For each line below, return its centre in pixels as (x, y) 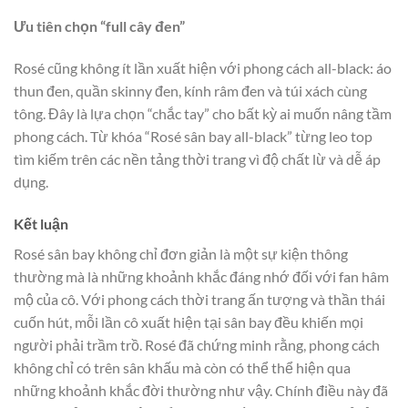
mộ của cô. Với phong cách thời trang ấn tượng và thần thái (199, 299)
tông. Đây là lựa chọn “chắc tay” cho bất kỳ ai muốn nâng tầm (203, 114)
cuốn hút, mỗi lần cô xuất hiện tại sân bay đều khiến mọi (189, 321)
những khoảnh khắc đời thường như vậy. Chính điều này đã (201, 390)
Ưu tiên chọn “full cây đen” (101, 26)
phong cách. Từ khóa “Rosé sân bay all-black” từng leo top (193, 137)
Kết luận (41, 223)
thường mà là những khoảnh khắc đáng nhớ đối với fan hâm (201, 276)
